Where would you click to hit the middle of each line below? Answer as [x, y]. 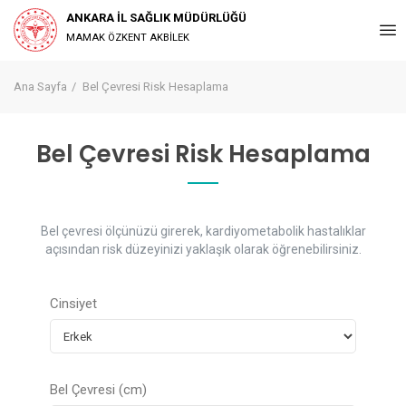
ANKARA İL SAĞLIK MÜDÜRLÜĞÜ [156, 18]
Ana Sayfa [40, 87]
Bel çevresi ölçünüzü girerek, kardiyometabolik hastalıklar [203, 231]
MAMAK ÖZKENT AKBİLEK [128, 38]
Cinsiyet [73, 304]
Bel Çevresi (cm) [98, 390]
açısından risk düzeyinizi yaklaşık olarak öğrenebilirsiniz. [203, 249]
